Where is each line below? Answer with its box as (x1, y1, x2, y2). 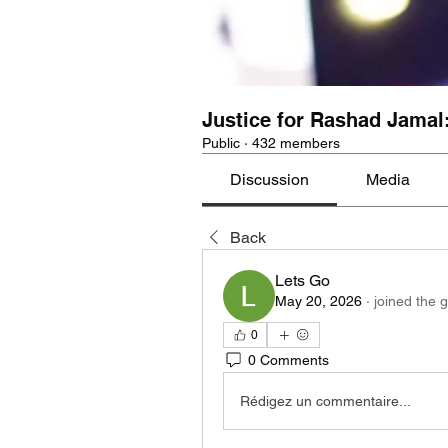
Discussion (230, 170, 310, 189)
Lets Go (275, 271, 330, 290)
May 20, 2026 (275, 293, 362, 309)
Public (202, 135, 240, 151)
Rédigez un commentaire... (240, 392, 411, 409)
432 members (252, 135, 340, 151)
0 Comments (248, 351, 329, 368)
